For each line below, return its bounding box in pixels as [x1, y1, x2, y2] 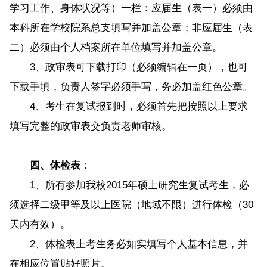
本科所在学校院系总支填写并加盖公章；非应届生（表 [9, 21, 253, 33]
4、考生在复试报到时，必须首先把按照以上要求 [9, 100, 248, 112]
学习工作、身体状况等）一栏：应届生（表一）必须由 [9, 2, 253, 14]
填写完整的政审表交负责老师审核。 [9, 120, 172, 132]
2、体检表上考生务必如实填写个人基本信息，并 [9, 238, 248, 250]
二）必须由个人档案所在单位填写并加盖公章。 [9, 41, 222, 53]
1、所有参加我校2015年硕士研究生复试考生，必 [9, 179, 249, 191]
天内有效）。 [9, 218, 70, 230]
